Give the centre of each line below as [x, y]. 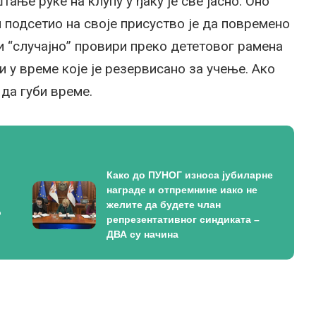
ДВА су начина [142, 235]
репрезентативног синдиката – [183, 220]
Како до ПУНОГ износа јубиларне [189, 175]
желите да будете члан [163, 205]
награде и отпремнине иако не [182, 190]
